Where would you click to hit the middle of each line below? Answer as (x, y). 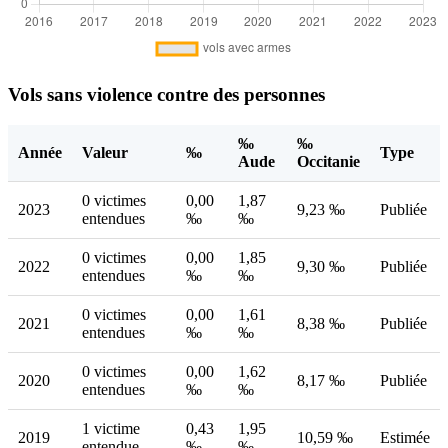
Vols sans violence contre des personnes (166, 94)
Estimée (405, 437)
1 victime (111, 428)
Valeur (105, 152)
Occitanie (328, 161)
